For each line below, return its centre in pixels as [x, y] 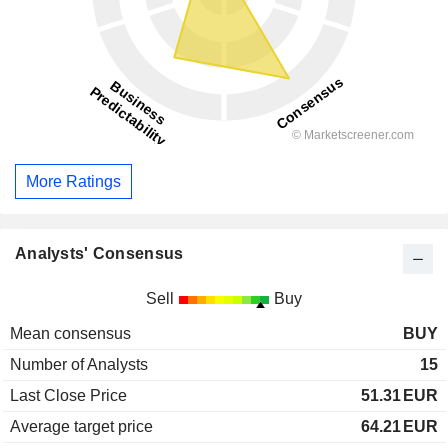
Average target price [81, 427]
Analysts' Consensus [99, 254]
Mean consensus [70, 334]
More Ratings [73, 181]
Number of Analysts [79, 365]
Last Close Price [68, 396]
